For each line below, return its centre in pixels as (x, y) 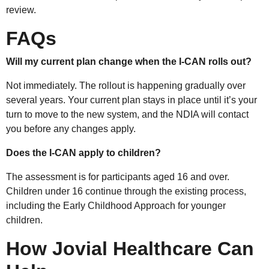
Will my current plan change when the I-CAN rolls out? (129, 61)
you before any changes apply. (71, 128)
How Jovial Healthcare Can (130, 248)
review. (21, 10)
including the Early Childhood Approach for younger (116, 205)
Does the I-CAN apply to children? (83, 153)
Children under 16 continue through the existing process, (126, 191)
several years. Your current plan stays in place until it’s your (131, 100)
